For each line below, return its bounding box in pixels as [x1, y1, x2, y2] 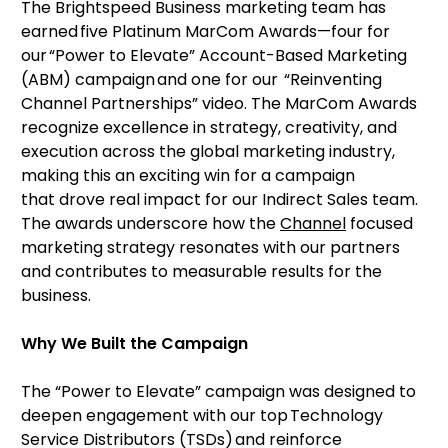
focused [346, 211, 413, 235]
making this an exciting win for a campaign [21, 163, 355, 187]
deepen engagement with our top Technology [21, 403, 383, 427]
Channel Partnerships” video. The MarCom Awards [21, 91, 417, 115]
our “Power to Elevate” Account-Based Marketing [21, 43, 407, 67]
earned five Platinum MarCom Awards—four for [21, 19, 390, 43]
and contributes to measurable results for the [21, 259, 382, 283]
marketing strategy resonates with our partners [21, 235, 400, 259]
